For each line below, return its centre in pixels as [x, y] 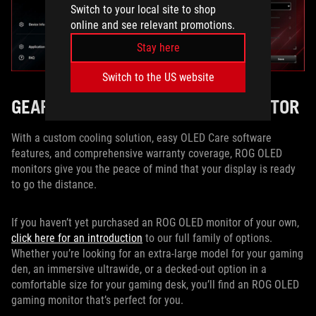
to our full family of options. [207, 238]
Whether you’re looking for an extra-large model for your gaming [157, 253]
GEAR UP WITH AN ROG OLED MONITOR [158, 106]
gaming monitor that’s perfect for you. [99, 300]
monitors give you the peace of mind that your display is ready [153, 169]
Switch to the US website [158, 77]
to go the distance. [57, 184]
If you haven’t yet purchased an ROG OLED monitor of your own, [155, 222]
